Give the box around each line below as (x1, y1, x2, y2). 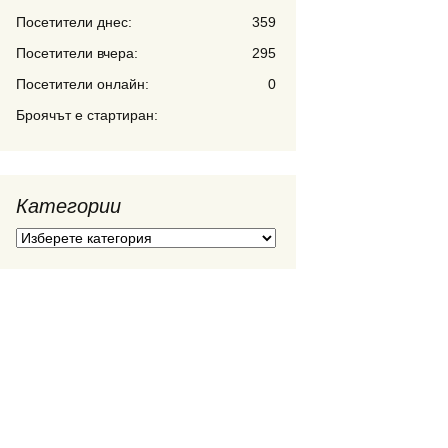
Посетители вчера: (16, 45, 138, 61)
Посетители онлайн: (16, 76, 149, 92)
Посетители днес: (16, 14, 132, 30)
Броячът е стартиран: (16, 107, 158, 123)
